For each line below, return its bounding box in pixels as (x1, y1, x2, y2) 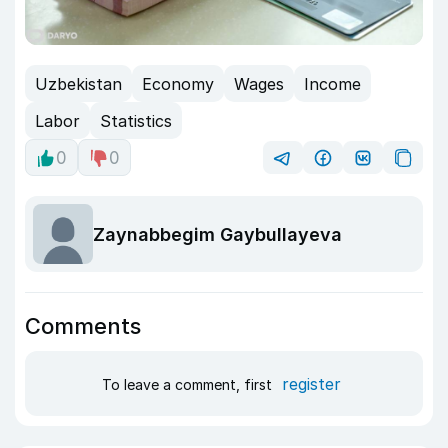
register (281, 373, 341, 394)
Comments (25, 313, 141, 340)
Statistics (100, 110, 172, 131)
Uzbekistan (35, 73, 122, 94)
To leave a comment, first (101, 375, 276, 393)
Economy (142, 73, 214, 94)
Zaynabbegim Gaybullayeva (93, 223, 342, 245)
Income (304, 73, 361, 94)
